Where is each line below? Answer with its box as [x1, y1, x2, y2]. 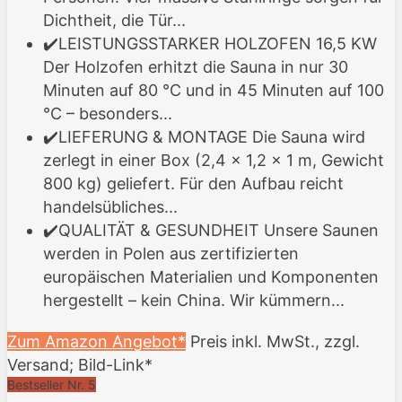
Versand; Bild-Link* [7, 355, 153, 375]
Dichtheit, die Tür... [43, 11, 186, 31]
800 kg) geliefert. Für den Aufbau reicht [43, 174, 344, 194]
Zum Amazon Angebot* [7, 332, 186, 352]
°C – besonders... [43, 104, 172, 124]
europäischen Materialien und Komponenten [43, 267, 379, 287]
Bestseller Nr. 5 [7, 377, 96, 393]
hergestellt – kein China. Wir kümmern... [43, 291, 345, 310]
